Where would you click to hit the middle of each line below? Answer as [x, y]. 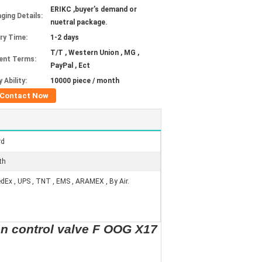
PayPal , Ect [70, 65]
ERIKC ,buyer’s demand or [94, 9]
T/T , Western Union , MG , [95, 53]
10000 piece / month [85, 81]
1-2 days [65, 37]
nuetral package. [79, 22]
